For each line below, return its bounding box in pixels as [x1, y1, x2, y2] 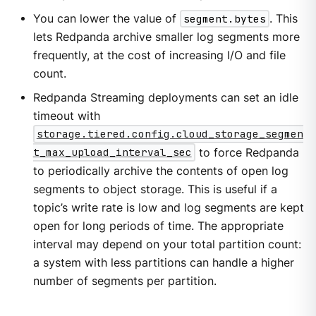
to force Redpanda [195, 145, 299, 159]
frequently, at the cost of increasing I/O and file [32, 48, 286, 62]
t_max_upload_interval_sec [32, 145, 192, 159]
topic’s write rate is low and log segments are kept [32, 200, 304, 214]
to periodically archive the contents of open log [32, 164, 288, 178]
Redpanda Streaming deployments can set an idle [32, 90, 298, 104]
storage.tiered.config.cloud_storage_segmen [36, 127, 303, 141]
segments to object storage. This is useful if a [32, 182, 277, 196]
